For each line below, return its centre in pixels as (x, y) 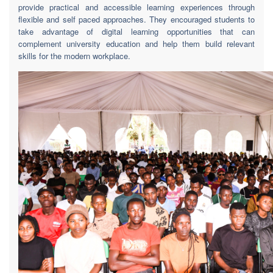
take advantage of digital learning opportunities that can (136, 31)
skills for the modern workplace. (74, 56)
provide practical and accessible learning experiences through (136, 7)
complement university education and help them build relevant (136, 44)
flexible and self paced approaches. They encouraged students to (136, 19)
